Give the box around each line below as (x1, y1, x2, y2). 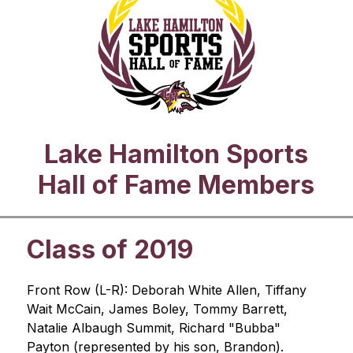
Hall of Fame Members (38, 169, 315, 201)
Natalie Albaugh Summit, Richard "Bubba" (26, 320, 281, 336)
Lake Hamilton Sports (44, 139, 309, 170)
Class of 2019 (26, 234, 193, 266)
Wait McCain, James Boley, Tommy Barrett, (26, 301, 288, 318)
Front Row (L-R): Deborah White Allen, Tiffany (26, 282, 307, 299)
